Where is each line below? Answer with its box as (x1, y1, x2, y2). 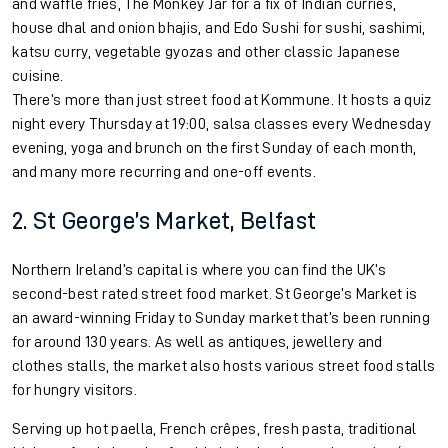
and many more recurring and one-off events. (12, 163, 320, 180)
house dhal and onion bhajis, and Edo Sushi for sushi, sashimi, (12, 19, 426, 36)
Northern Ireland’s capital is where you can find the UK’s (12, 261, 386, 278)
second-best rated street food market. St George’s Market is (12, 285, 418, 302)
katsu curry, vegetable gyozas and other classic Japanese (12, 43, 401, 60)
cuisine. (12, 67, 68, 84)
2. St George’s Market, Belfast (12, 208, 317, 233)
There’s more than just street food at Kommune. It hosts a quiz (12, 91, 432, 108)
